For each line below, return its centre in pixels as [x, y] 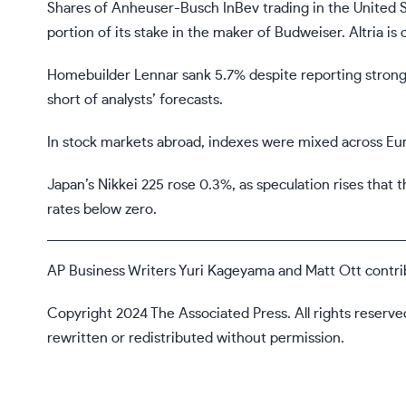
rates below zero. [102, 210]
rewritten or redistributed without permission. [196, 338]
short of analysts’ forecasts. [135, 100]
